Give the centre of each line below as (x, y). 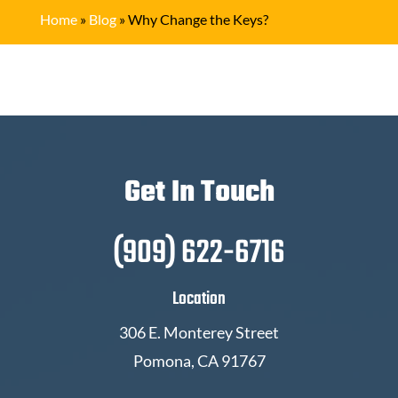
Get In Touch (199, 193)
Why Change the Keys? (198, 19)
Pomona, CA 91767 (199, 360)
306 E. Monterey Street (199, 332)
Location (199, 298)
